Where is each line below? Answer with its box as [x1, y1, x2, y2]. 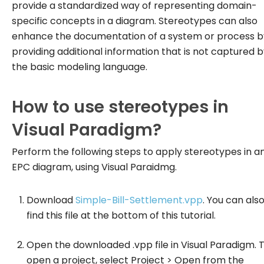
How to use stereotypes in [12, 95, 229, 118]
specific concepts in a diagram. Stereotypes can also [12, 14, 258, 28]
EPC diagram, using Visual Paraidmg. [12, 160, 177, 174]
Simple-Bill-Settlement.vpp [75, 193, 203, 207]
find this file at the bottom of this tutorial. [27, 209, 216, 222]
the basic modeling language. [12, 60, 147, 74]
